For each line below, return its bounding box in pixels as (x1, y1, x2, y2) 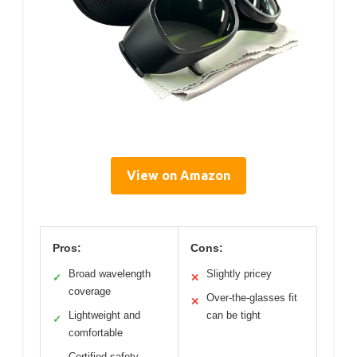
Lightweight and (69, 309, 140, 322)
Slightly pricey (206, 268, 272, 280)
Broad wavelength (69, 268, 151, 280)
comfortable (69, 327, 123, 339)
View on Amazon (127, 168, 230, 183)
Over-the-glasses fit (206, 292, 297, 304)
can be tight (206, 309, 261, 322)
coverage (69, 285, 111, 298)
